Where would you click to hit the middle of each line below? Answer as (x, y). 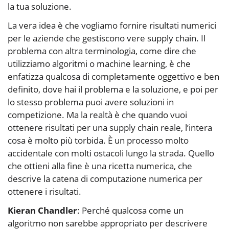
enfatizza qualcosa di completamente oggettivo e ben (113, 77)
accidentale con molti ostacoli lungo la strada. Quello (111, 153)
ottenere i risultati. (44, 192)
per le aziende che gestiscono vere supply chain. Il (107, 38)
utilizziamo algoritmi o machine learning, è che (99, 64)
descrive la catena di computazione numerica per (105, 179)
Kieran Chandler (42, 211)
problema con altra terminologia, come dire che (102, 51)
